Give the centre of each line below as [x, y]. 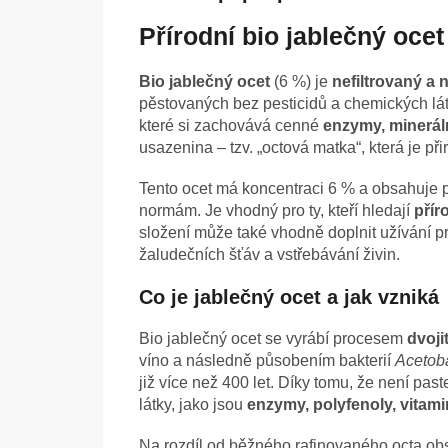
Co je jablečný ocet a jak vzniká [289, 297]
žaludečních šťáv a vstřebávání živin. [269, 255]
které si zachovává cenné [231, 126]
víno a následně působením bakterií [267, 361]
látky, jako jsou [193, 405]
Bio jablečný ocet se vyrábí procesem [273, 339]
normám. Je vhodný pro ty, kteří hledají [276, 211]
